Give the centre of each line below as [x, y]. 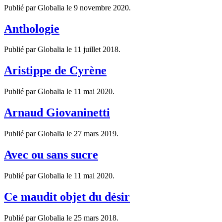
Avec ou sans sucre [51, 154]
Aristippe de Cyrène [55, 71]
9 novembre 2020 [101, 7]
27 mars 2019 [95, 134]
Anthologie [32, 28]
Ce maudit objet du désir [67, 196]
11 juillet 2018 [96, 50]
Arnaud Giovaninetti [57, 113]
